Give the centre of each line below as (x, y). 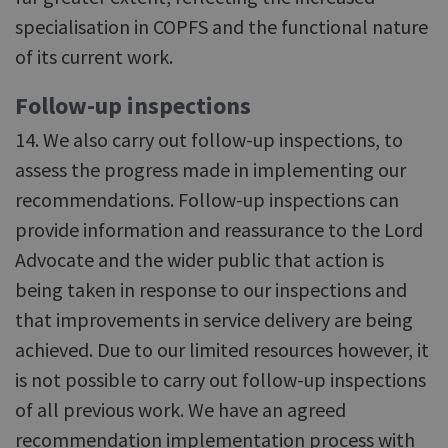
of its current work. (94, 56)
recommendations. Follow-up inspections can (207, 199)
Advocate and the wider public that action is (199, 259)
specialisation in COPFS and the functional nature (221, 26)
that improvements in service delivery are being (214, 319)
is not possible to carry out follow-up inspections (220, 379)
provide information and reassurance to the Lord (219, 229)
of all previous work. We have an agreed (180, 409)
